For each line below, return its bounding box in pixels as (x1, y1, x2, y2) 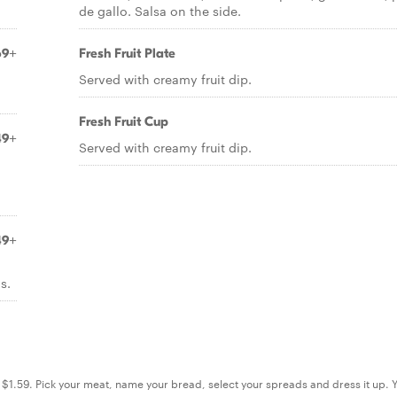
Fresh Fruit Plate (79, 45, 175, 61)
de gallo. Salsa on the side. (79, 2, 241, 19)
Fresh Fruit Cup (79, 113, 168, 129)
